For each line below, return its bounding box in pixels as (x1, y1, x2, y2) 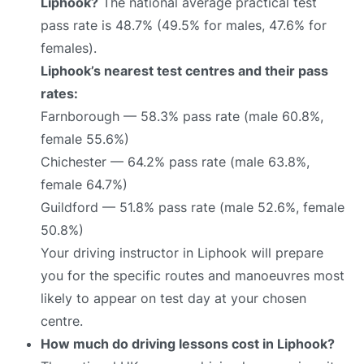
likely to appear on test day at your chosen (41, 289, 306, 306)
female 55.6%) (41, 130, 129, 147)
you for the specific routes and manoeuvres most (41, 266, 344, 284)
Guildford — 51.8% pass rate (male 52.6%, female (41, 198, 344, 215)
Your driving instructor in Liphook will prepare (41, 244, 323, 261)
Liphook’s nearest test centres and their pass (41, 62, 328, 79)
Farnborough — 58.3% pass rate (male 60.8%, (41, 107, 323, 124)
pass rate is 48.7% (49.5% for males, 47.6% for (41, 16, 327, 33)
